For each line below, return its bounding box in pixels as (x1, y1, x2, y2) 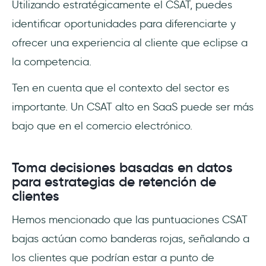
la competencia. (12, 55, 91, 68)
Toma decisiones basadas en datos (12, 159, 233, 176)
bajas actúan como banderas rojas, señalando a (12, 232, 249, 245)
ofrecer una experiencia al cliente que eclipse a (12, 36, 248, 49)
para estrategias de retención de (12, 173, 216, 190)
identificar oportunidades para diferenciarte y (12, 17, 236, 30)
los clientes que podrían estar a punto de (12, 251, 214, 264)
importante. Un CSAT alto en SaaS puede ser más (12, 100, 254, 113)
